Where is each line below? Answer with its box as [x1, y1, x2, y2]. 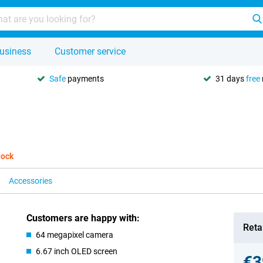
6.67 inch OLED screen [36, 247, 118, 256]
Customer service [55, 46, 126, 57]
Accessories [9, 176, 52, 186]
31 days [215, 73, 246, 83]
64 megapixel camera [36, 230, 114, 240]
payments [66, 73, 104, 83]
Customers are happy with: [26, 213, 140, 224]
